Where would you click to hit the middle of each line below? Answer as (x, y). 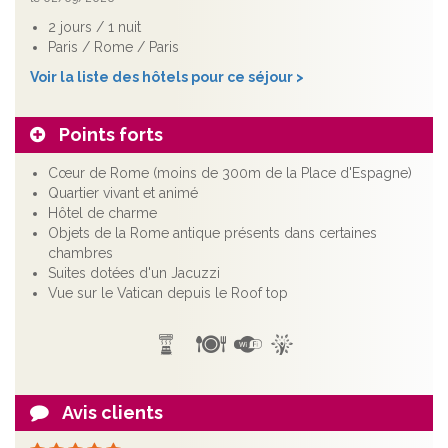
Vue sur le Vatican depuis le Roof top (168, 293)
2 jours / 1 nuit (94, 27)
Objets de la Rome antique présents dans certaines (212, 233)
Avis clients (110, 413)
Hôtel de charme (102, 213)
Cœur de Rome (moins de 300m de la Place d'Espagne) (230, 173)
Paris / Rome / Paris (113, 47)
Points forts (109, 135)
